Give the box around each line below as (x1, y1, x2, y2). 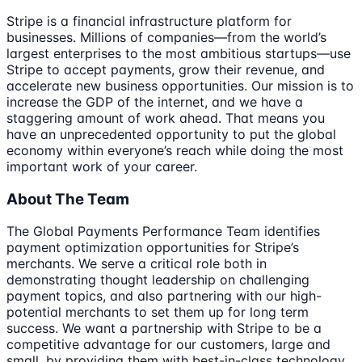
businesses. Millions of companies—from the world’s (6, 28, 326, 45)
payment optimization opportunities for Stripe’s (6, 239, 299, 256)
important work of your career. (6, 158, 197, 175)
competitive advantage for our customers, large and (6, 336, 330, 353)
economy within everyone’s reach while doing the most (6, 141, 343, 158)
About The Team (6, 189, 129, 208)
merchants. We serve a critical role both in (6, 255, 267, 272)
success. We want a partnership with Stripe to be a (6, 320, 322, 337)
